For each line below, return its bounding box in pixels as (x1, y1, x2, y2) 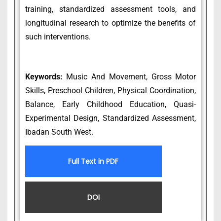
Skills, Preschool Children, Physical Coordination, (25, 86, 196, 96)
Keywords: (25, 72, 67, 82)
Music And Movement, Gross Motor (66, 72, 196, 82)
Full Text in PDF (68, 156, 119, 167)
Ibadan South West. (25, 127, 93, 137)
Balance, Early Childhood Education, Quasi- (25, 100, 196, 110)
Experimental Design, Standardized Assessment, (25, 113, 196, 123)
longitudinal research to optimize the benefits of (25, 18, 196, 28)
